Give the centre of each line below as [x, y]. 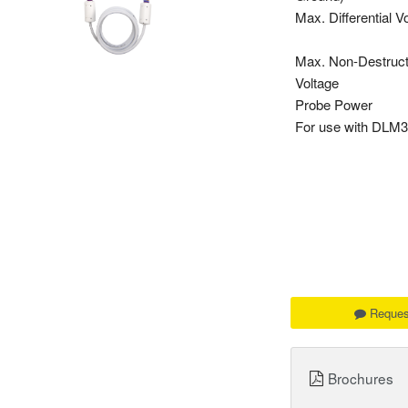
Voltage [317, 82]
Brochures [361, 378]
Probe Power [334, 104]
